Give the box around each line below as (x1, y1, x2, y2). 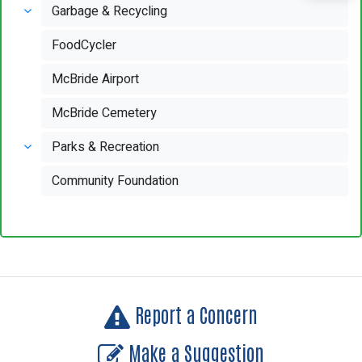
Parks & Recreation (52, 137, 160, 157)
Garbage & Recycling (52, 2, 168, 21)
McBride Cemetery (52, 103, 158, 123)
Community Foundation (52, 171, 179, 191)
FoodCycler (52, 36, 117, 55)
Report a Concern (130, 301, 258, 326)
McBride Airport (52, 69, 140, 89)
